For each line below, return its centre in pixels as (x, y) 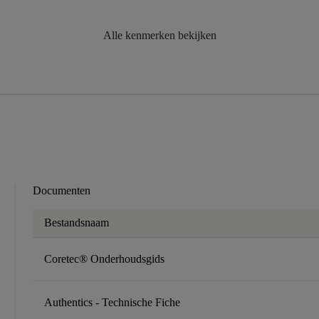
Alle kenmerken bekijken (159, 35)
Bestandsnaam (77, 223)
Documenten (62, 190)
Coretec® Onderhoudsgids (105, 259)
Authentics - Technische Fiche (113, 302)
